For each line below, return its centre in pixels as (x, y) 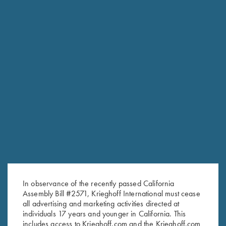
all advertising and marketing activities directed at (101, 203)
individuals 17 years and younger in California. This (104, 213)
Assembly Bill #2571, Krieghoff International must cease (111, 193)
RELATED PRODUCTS (51, 187)
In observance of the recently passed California (99, 183)
